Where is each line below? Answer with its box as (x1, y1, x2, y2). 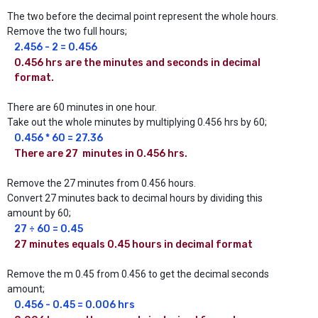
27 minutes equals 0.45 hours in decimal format (14, 238, 253, 251)
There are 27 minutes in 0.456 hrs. (14, 148, 187, 160)
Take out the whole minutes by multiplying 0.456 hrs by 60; (7, 116, 267, 128)
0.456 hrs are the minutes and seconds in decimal (14, 57, 261, 70)
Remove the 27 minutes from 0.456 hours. (7, 177, 196, 190)
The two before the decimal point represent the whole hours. (7, 11, 278, 23)
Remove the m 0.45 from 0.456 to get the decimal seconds (7, 268, 269, 280)
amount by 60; (7, 207, 71, 219)
